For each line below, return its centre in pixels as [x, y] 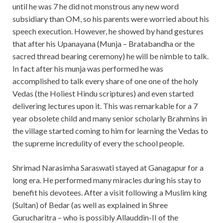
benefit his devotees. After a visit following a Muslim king [110, 193]
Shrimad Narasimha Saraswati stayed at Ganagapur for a [108, 168]
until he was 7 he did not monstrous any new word [96, 6]
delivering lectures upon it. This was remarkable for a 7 [105, 106]
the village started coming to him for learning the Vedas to [110, 131]
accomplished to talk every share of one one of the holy [105, 81]
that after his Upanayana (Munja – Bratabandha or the [104, 44]
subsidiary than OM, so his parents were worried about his [111, 19]
